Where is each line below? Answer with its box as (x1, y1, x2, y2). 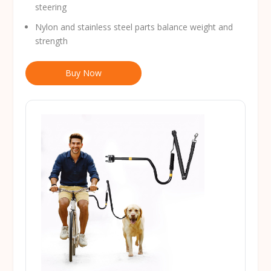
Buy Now (65, 67, 102, 79)
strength (35, 34, 68, 47)
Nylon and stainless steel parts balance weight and (35, 21, 233, 33)
